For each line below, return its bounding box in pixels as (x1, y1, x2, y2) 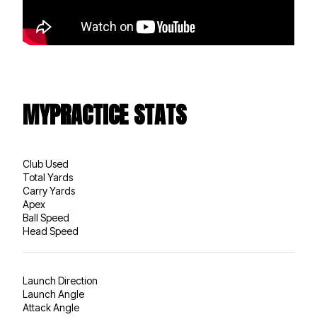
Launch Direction (23, 275, 98, 287)
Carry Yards (23, 185, 75, 197)
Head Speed (23, 225, 79, 238)
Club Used (23, 158, 69, 171)
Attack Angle (23, 301, 79, 314)
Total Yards (23, 171, 73, 184)
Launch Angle (23, 288, 84, 301)
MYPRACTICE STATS (23, 98, 186, 133)
